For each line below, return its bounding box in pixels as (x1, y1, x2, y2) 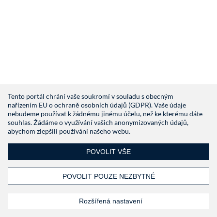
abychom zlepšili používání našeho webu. (8, 127, 130, 135)
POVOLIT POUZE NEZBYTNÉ (62, 172, 155, 180)
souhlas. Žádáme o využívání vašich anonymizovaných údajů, (8, 118, 188, 126)
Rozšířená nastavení (78, 197, 142, 205)
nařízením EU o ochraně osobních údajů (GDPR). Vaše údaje (8, 101, 186, 109)
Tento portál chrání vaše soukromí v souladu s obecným (8, 92, 173, 100)
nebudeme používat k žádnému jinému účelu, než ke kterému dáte (8, 109, 202, 118)
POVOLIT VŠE (86, 148, 131, 155)
